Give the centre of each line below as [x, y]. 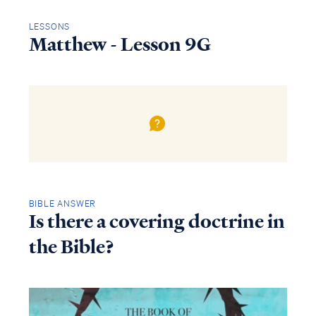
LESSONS [49, 26]
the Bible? [71, 247]
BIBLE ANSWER [62, 203]
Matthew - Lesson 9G [120, 44]
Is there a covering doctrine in [157, 221]
